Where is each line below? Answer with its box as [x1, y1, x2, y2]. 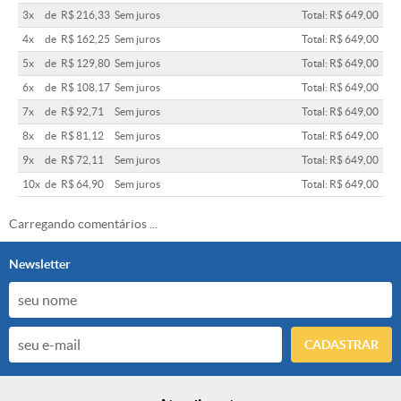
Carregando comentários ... [9, 217, 158, 232]
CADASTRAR [304, 337, 379, 353]
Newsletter [9, 257, 71, 272]
